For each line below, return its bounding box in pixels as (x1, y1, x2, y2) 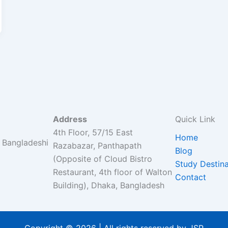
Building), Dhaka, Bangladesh (53, 180, 164, 190)
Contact (175, 172, 206, 182)
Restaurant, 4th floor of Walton (53, 166, 172, 177)
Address (53, 113, 87, 124)
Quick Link (175, 113, 215, 124)
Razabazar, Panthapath (53, 140, 141, 151)
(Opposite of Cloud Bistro (53, 153, 152, 164)
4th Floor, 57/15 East (53, 127, 133, 137)
